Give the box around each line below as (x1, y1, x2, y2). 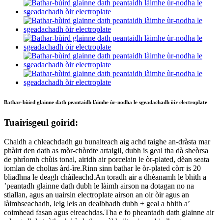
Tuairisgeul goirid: (4, 117, 78, 128)
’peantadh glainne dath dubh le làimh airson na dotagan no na (4, 182, 194, 190)
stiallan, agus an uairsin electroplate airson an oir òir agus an (4, 191, 189, 199)
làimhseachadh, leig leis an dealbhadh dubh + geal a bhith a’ (4, 199, 190, 208)
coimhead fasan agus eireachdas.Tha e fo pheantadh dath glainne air (4, 208, 214, 217)
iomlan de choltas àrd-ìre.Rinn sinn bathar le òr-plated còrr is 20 (4, 164, 201, 172)
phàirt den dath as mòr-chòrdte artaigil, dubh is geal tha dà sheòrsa (4, 146, 208, 155)
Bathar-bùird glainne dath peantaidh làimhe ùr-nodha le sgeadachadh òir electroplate (4, 99, 207, 106)
